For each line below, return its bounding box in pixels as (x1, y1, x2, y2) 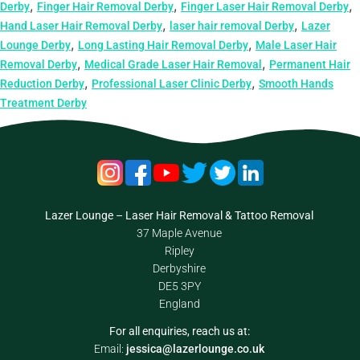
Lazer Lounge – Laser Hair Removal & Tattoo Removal (45, 208, 314, 222)
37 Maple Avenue (137, 226, 223, 239)
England (158, 297, 200, 310)
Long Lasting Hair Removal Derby (78, 38, 248, 51)
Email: (94, 342, 127, 355)
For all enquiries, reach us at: (108, 324, 250, 337)
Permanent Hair (269, 57, 350, 71)
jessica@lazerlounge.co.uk (126, 342, 265, 355)
